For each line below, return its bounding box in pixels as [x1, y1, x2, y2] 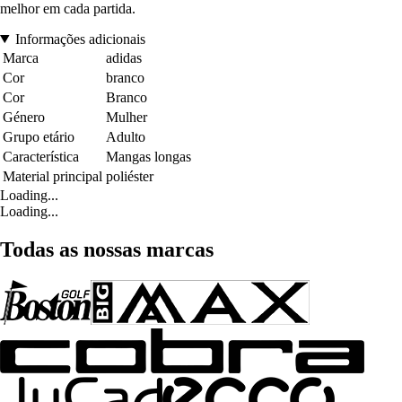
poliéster [106, 168, 153, 184]
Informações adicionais [14, 31, 145, 47]
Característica [3, 148, 79, 164]
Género [3, 109, 45, 125]
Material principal [3, 168, 102, 184]
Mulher [106, 109, 147, 125]
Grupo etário [3, 128, 74, 144]
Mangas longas [106, 148, 191, 164]
